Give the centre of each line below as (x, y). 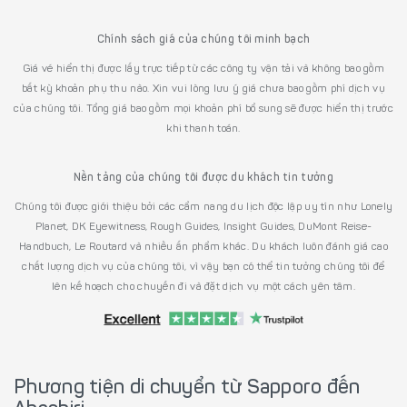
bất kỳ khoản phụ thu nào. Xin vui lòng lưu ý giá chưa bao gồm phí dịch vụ (203, 89)
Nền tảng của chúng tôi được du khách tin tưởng (203, 178)
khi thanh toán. (203, 129)
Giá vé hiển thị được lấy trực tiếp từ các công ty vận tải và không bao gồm (203, 69)
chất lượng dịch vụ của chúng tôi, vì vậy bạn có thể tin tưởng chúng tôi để (203, 267)
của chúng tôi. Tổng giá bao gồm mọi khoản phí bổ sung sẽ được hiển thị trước (203, 109)
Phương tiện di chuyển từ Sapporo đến (187, 388)
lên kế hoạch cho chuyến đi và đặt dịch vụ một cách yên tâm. (203, 287)
